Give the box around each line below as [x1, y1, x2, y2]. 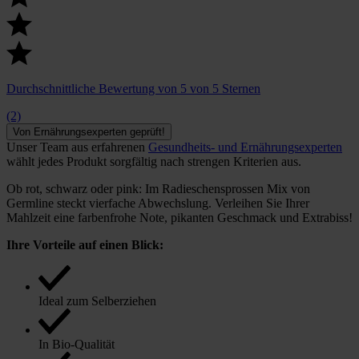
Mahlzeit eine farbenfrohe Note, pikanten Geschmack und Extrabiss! [6, 210, 353, 224]
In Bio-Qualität [38, 337, 115, 351]
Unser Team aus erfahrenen [6, 139, 148, 154]
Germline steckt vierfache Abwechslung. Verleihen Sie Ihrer [6, 196, 309, 210]
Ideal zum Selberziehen [38, 293, 156, 308]
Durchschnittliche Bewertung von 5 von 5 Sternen [6, 81, 260, 95]
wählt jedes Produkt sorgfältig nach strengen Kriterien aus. [6, 154, 301, 168]
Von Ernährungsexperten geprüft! [13, 125, 165, 138]
